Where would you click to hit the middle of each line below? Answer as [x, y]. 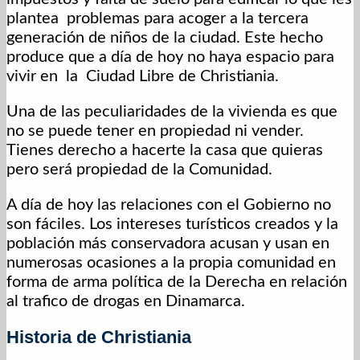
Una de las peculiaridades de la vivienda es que [172, 112]
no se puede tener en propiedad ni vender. [155, 131]
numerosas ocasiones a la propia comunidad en [171, 263]
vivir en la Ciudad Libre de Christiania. [143, 77]
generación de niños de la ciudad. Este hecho [165, 38]
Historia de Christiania [99, 337]
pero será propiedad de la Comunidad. [139, 170]
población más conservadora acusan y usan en [168, 244]
